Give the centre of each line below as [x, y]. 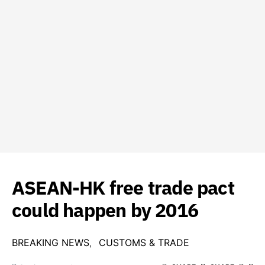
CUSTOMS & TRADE [144, 243]
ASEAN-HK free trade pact [123, 188]
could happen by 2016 [105, 210]
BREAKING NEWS [51, 243]
